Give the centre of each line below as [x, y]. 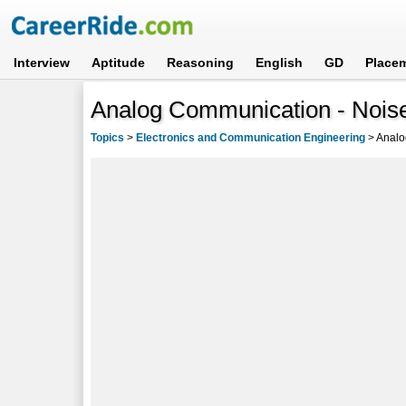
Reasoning [201, 63]
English [280, 63]
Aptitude [119, 63]
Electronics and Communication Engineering [251, 137]
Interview [42, 63]
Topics [108, 137]
